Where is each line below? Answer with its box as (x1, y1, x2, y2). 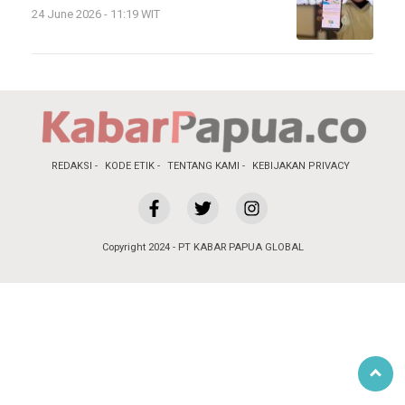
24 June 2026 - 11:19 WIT (32, 6, 160, 23)
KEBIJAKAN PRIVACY (252, 158, 350, 174)
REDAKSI (52, 158, 92, 174)
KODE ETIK (105, 158, 155, 174)
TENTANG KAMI (167, 158, 240, 174)
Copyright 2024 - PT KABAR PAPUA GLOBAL (101, 240, 304, 255)
